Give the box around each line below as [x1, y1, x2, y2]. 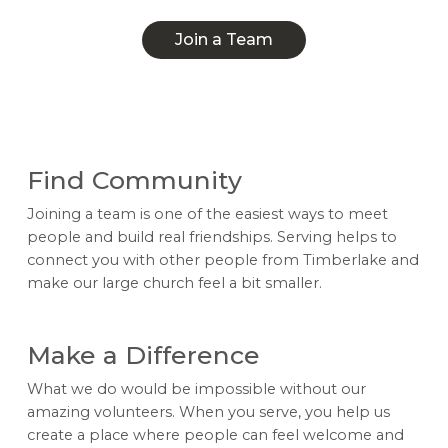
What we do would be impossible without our [26, 379, 366, 398]
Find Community [26, 165, 242, 196]
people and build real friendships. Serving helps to [26, 227, 397, 246]
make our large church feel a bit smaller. [26, 273, 322, 292]
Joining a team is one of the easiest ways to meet [26, 204, 388, 223]
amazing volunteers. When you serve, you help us [26, 402, 390, 421]
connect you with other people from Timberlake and [26, 250, 419, 269]
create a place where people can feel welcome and [26, 425, 404, 444]
